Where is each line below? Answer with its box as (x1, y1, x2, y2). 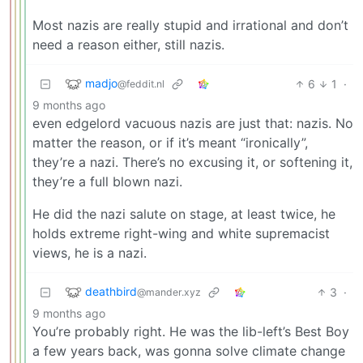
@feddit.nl (117, 77, 164, 90)
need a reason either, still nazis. (32, 36, 224, 53)
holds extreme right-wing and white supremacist (32, 224, 330, 241)
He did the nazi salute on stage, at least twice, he (32, 205, 335, 222)
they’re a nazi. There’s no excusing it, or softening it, (32, 153, 352, 170)
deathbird (85, 284, 137, 298)
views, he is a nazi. (32, 244, 147, 261)
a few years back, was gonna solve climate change (32, 342, 345, 359)
